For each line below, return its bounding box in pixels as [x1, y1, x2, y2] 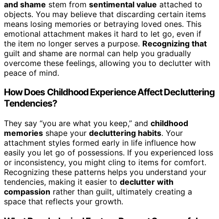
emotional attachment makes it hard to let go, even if [4, 28, 201, 39]
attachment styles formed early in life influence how [4, 138, 196, 148]
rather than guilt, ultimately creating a [50, 187, 192, 197]
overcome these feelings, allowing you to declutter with [4, 58, 210, 68]
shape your [43, 128, 89, 138]
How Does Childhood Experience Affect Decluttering [4, 87, 215, 98]
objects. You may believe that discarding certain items [4, 9, 206, 19]
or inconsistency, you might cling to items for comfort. [4, 157, 206, 168]
